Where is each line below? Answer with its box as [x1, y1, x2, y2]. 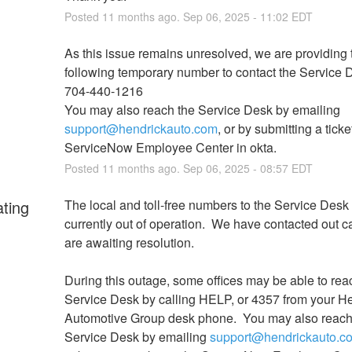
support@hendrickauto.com [64, 119, 218, 137]
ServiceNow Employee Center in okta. [64, 137, 277, 156]
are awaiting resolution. [64, 233, 194, 251]
